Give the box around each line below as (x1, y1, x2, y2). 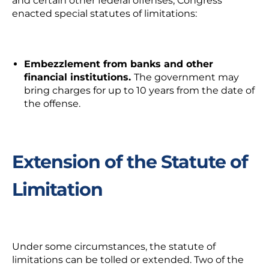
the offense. (24, 98, 80, 109)
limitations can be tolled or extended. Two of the (12, 254, 244, 265)
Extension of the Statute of (12, 151, 248, 173)
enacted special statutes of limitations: (12, 8, 197, 19)
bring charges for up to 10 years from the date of (24, 85, 255, 96)
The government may (134, 71, 239, 83)
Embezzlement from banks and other (24, 58, 213, 70)
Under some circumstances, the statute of (12, 241, 216, 252)
